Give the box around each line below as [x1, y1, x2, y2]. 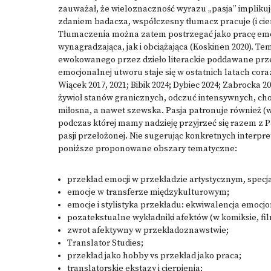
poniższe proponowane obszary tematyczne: [58, 143, 237, 154]
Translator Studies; [67, 238, 143, 249]
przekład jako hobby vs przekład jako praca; [67, 250, 241, 261]
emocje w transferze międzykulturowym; [67, 187, 229, 198]
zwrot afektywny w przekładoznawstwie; [67, 225, 229, 236]
